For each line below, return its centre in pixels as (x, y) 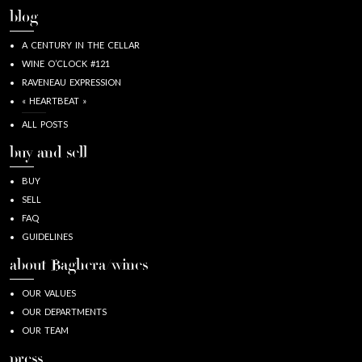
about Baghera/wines (79, 266)
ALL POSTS (45, 124)
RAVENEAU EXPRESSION (72, 82)
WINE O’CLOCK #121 (66, 63)
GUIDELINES (47, 236)
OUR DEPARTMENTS (64, 311)
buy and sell (48, 154)
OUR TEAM (45, 330)
